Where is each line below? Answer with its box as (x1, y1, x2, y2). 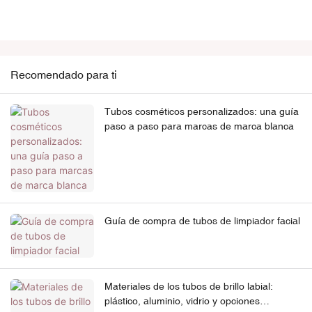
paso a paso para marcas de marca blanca (104, 120, 294, 132)
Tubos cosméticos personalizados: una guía (104, 106, 299, 118)
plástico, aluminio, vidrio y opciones (104, 295, 260, 307)
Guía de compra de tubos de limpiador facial (104, 215, 300, 227)
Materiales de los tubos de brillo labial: (104, 281, 273, 292)
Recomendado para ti (10, 68, 117, 81)
